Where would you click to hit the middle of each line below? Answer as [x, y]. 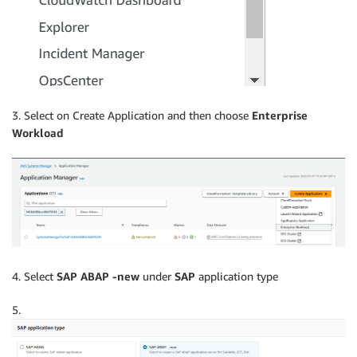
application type [237, 277]
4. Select [34, 277]
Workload [38, 133]
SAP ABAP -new [98, 277]
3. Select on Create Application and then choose [132, 115]
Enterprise [280, 115]
